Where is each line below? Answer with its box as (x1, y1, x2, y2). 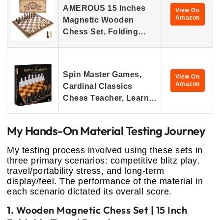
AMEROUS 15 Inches (63, 4, 146, 12)
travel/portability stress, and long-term (7, 166, 164, 176)
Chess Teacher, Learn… (63, 94, 157, 102)
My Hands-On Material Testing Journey (7, 123, 205, 138)
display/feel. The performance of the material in (7, 176, 203, 186)
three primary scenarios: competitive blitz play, (7, 156, 199, 165)
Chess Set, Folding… (63, 27, 146, 36)
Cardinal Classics (63, 82, 133, 90)
